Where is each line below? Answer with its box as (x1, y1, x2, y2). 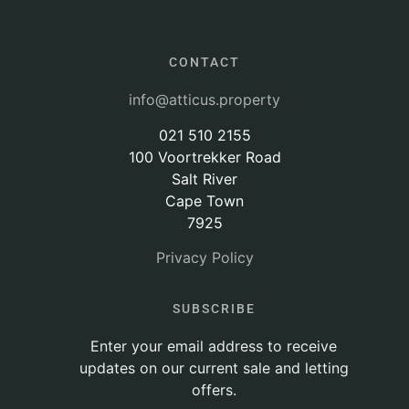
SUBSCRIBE (172, 300, 256, 316)
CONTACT (169, 55, 240, 70)
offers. (191, 380, 236, 399)
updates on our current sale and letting (79, 358, 349, 377)
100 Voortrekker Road (128, 147, 281, 166)
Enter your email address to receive (90, 336, 337, 355)
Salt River (172, 169, 237, 188)
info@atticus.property (129, 90, 280, 110)
